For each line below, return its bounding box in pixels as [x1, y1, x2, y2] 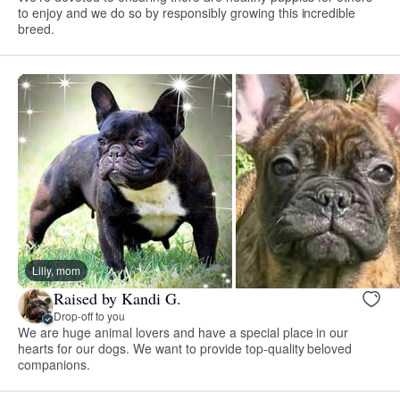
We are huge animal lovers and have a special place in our [18, 322, 349, 341]
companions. [18, 354, 90, 373]
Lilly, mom [32, 262, 80, 278]
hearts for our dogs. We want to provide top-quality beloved [18, 338, 353, 357]
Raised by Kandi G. [54, 287, 181, 310]
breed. [18, 19, 54, 37]
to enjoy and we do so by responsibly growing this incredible [18, 3, 356, 21]
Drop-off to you [54, 308, 125, 324]
